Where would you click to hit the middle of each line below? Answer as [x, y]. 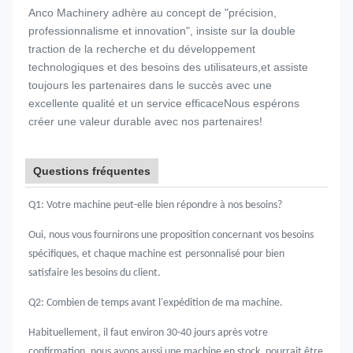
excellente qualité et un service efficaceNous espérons [164, 103]
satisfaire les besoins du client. [95, 273]
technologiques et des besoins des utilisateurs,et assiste [168, 67]
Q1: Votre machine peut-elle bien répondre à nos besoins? [155, 205]
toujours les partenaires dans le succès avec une [150, 85]
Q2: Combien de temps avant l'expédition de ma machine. [156, 303]
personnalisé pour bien [235, 254]
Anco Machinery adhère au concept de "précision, [152, 13]
